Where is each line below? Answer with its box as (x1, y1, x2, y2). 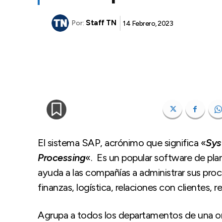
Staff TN (86, 18, 116, 28)
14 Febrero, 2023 (123, 19, 173, 28)
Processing (38, 151, 85, 164)
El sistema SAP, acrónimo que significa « (38, 136, 206, 149)
